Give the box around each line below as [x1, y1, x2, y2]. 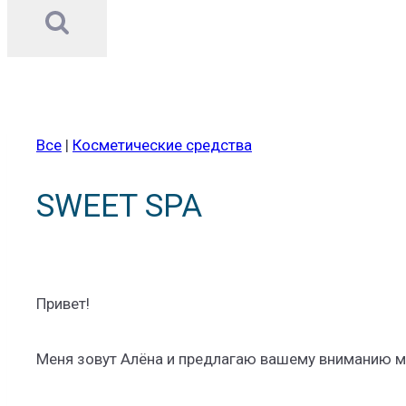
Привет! [36, 295, 93, 314]
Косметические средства [72, 136, 252, 155]
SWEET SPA [36, 188, 202, 226]
